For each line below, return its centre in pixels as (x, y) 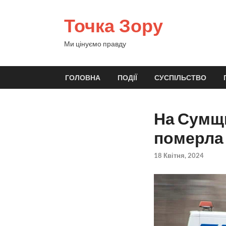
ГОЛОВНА (83, 77)
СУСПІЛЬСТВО (180, 77)
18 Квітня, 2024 (179, 156)
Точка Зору (114, 25)
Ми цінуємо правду (95, 44)
